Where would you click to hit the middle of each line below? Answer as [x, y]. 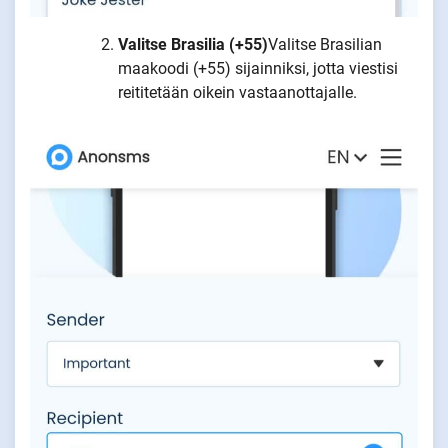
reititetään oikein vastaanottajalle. [237, 93]
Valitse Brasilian [325, 45]
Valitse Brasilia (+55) [193, 45]
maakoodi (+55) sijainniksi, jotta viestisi [258, 69]
